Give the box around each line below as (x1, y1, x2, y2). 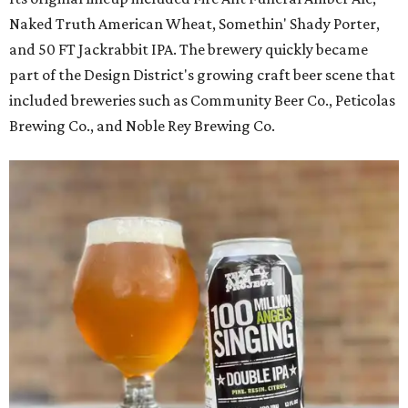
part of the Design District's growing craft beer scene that (9, 66, 395, 85)
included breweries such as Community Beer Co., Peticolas (9, 91, 395, 110)
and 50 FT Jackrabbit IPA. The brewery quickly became (9, 40, 368, 59)
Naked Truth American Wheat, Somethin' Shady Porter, (9, 15, 380, 34)
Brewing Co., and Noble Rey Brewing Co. (9, 117, 275, 136)
